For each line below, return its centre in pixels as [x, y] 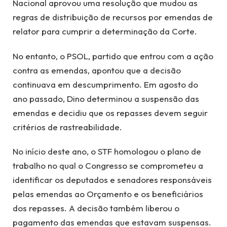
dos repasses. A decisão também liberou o [96, 208]
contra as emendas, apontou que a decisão [97, 70]
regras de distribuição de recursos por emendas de [113, 17]
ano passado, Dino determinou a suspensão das [106, 98]
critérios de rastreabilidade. [67, 127]
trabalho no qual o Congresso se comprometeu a [108, 166]
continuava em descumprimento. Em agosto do [105, 84]
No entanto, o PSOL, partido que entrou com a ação [113, 56]
